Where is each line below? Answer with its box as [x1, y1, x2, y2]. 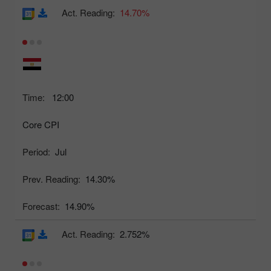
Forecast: [22, 200, 60, 213]
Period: [22, 145, 50, 158]
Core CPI [22, 118, 59, 131]
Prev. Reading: [22, 172, 80, 186]
